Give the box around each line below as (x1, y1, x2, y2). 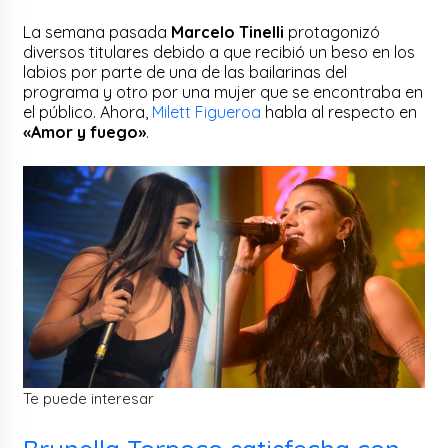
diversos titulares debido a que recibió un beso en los (23, 41, 416, 62)
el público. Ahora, (23, 101, 153, 122)
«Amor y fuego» (23, 121, 147, 142)
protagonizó (284, 21, 381, 42)
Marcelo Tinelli (171, 21, 285, 42)
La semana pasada (23, 21, 172, 42)
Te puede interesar (23, 388, 155, 408)
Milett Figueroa (152, 101, 262, 122)
